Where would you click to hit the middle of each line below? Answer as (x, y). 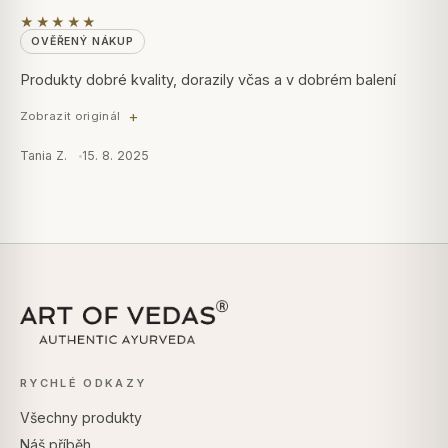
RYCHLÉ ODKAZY (83, 383)
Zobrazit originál (70, 116)
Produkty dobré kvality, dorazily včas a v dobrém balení (208, 79)
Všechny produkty (81, 417)
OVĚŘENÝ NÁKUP (82, 41)
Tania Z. (43, 155)
